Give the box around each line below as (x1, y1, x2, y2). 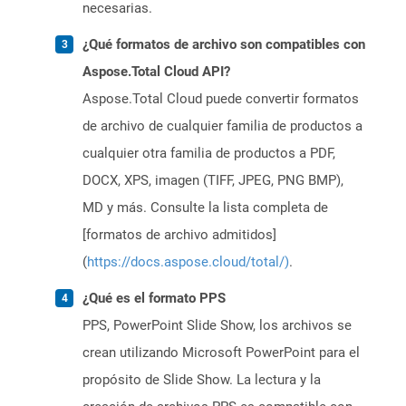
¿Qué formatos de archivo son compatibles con (82, 36, 365, 53)
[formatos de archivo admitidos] (82, 227, 276, 244)
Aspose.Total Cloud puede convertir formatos (82, 91, 359, 108)
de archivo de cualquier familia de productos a (82, 118, 362, 135)
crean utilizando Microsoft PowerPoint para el (82, 344, 360, 362)
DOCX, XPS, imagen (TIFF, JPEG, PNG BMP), (82, 172, 343, 189)
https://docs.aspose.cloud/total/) (87, 254, 289, 271)
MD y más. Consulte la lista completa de (82, 199, 328, 217)
